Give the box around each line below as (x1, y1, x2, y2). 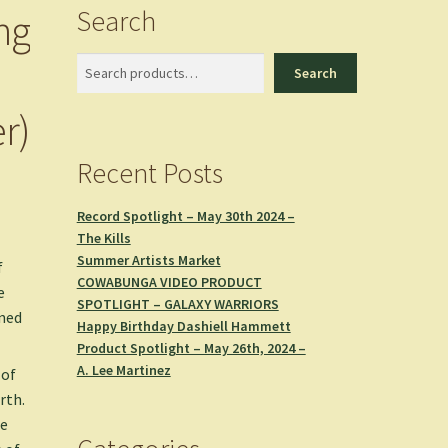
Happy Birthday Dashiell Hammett (76, 316, 291, 335)
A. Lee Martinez (76, 360, 171, 379)
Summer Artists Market (76, 250, 221, 269)
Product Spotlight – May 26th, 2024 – (76, 338, 306, 357)
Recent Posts (76, 154, 223, 191)
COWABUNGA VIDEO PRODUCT (76, 272, 262, 291)
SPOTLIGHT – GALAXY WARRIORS (76, 294, 279, 313)
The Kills (76, 228, 131, 247)
